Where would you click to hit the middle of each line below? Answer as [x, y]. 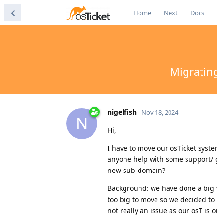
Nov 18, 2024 [160, 112]
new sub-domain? [136, 170]
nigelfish [122, 112]
